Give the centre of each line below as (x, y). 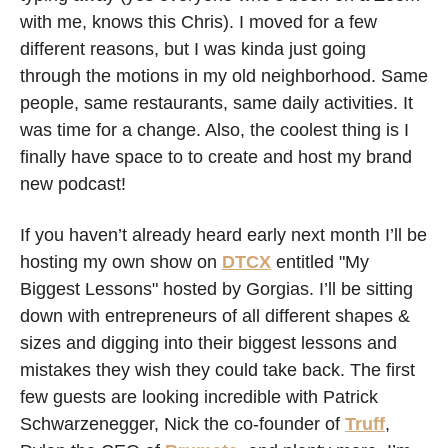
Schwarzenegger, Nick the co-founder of (182, 424)
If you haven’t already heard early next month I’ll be (223, 235)
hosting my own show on (121, 262)
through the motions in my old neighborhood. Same (224, 76)
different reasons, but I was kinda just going (193, 49)
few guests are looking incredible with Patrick (199, 397)
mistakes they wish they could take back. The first (217, 370)
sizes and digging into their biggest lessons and (208, 343)
